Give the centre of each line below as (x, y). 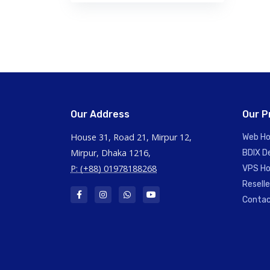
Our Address (100, 114)
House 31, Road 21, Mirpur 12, (131, 137)
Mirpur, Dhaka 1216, (111, 153)
